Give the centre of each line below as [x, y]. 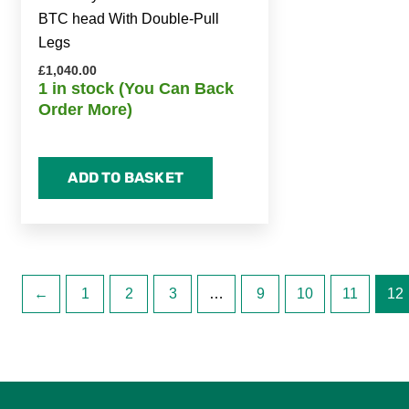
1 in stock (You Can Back [136, 89]
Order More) [86, 110]
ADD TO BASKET [126, 177]
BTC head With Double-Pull [129, 19]
